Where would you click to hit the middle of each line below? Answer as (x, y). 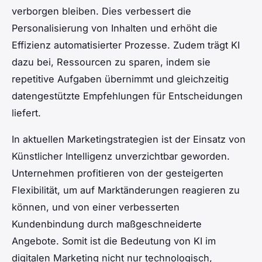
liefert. (26, 113)
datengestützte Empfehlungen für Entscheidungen (127, 96)
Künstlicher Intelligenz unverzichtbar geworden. (121, 156)
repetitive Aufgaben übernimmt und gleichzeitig (120, 79)
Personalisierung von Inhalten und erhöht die (115, 28)
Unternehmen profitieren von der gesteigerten (118, 173)
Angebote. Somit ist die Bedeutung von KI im (114, 241)
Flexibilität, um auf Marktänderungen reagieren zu (126, 190)
